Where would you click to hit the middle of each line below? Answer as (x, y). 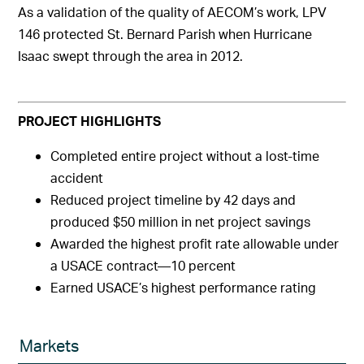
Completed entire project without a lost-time (185, 156)
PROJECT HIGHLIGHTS (90, 121)
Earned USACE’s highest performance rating (184, 287)
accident (77, 178)
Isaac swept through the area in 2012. (131, 56)
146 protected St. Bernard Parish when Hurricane (165, 34)
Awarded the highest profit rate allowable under (195, 243)
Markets (50, 345)
